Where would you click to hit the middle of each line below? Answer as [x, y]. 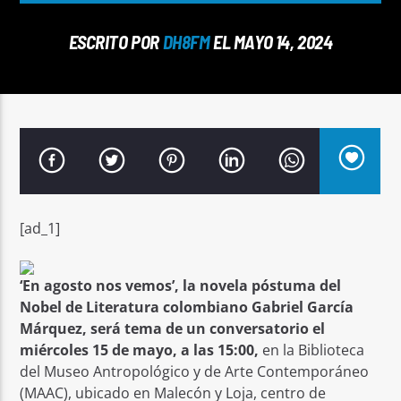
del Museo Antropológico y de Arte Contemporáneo [195, 371]
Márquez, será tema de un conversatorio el [173, 328]
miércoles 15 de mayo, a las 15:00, [141, 350]
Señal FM [60, 125]
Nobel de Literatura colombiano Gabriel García [187, 307]
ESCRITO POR [115, 42]
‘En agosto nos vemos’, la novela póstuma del [181, 285]
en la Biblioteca [314, 350]
